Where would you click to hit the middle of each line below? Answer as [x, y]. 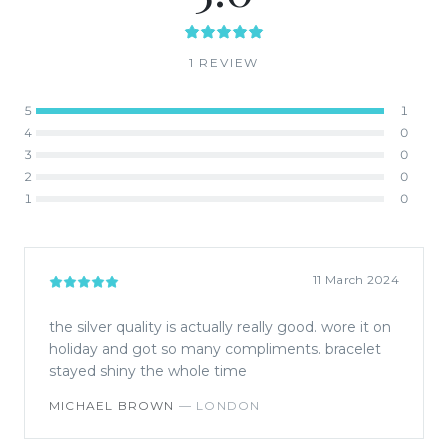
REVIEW [227, 62]
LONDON [228, 405]
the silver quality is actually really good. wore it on [220, 326]
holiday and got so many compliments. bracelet [215, 348]
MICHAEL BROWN [112, 405]
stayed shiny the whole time [148, 370]
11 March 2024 [356, 279]
